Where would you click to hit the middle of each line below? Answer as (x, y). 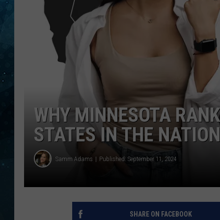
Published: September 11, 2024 (138, 159)
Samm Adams (74, 159)
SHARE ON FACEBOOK (161, 214)
